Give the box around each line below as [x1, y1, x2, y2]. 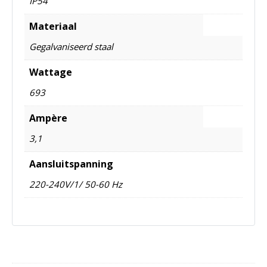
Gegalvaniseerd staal [29, 40, 113, 52]
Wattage [29, 65, 72, 79]
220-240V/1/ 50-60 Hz [29, 178, 122, 190]
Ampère [29, 111, 67, 125]
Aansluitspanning [29, 157, 113, 170]
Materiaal [29, 19, 77, 33]
